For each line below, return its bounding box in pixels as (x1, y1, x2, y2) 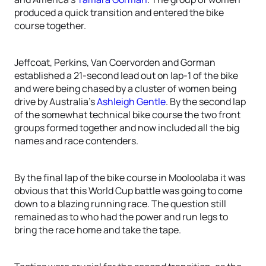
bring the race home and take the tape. (14, 223, 181, 236)
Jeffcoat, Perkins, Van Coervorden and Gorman (14, 56, 216, 69)
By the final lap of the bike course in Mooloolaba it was (14, 171, 245, 184)
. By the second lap (166, 95, 246, 108)
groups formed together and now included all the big (14, 121, 239, 134)
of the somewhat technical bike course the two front (14, 108, 240, 121)
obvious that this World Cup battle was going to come (14, 184, 242, 197)
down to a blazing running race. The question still (14, 197, 226, 210)
